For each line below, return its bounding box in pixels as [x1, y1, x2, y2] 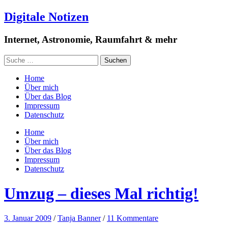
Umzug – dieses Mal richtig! [4, 184, 198, 203]
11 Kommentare [107, 214, 158, 223]
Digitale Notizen [4, 10, 89, 23]
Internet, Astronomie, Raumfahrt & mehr [4, 34, 177, 45]
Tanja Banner [58, 214, 101, 223]
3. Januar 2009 [4, 214, 51, 223]
